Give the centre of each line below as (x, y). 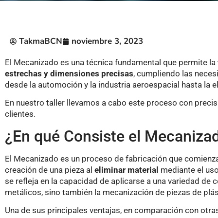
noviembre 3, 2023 (107, 41)
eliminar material (127, 170)
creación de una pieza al (50, 170)
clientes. (20, 114)
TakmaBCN (41, 41)
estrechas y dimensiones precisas (69, 73)
